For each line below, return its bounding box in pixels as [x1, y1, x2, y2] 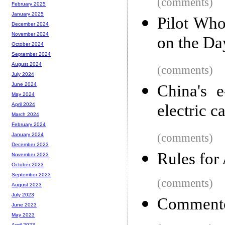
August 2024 [12, 61, 42, 67]
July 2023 [12, 192, 34, 198]
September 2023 [12, 172, 51, 178]
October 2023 [12, 162, 44, 168]
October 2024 [12, 41, 44, 47]
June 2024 [12, 81, 37, 87]
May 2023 [12, 212, 35, 218]
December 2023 [12, 142, 49, 148]
